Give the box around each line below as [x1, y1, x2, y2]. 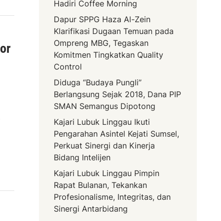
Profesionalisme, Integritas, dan [54, 192, 171, 202]
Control [54, 62, 82, 72]
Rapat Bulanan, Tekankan [54, 180, 147, 190]
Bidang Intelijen [54, 152, 111, 163]
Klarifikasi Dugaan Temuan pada [54, 26, 174, 37]
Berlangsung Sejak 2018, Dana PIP [54, 89, 182, 100]
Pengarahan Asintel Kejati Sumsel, [54, 129, 180, 139]
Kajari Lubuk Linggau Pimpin [54, 168, 160, 179]
